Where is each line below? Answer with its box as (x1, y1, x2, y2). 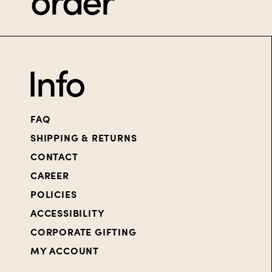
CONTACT (30, 150, 78, 163)
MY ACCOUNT (30, 244, 99, 257)
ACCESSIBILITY (30, 206, 105, 219)
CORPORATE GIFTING (30, 225, 137, 238)
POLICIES (30, 188, 77, 200)
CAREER (30, 169, 69, 182)
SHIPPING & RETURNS (30, 131, 137, 144)
